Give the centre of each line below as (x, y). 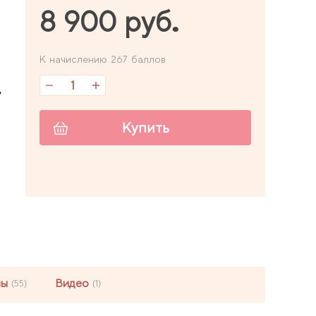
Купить (145, 127)
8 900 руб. (110, 22)
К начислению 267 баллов (103, 59)
